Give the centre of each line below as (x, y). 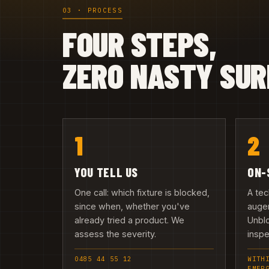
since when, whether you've (132, 207)
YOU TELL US (107, 172)
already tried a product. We (130, 220)
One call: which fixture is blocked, (142, 193)
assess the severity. (116, 234)
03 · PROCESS (92, 11)
